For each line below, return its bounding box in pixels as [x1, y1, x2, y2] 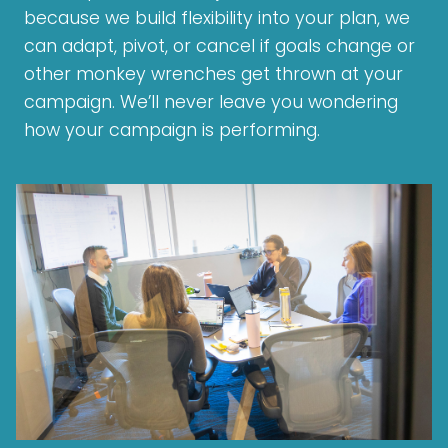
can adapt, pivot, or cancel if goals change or [24, 34, 415, 59]
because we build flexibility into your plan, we [24, 6, 410, 31]
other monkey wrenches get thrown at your [24, 62, 403, 87]
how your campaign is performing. [24, 118, 320, 143]
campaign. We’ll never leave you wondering [24, 90, 398, 115]
